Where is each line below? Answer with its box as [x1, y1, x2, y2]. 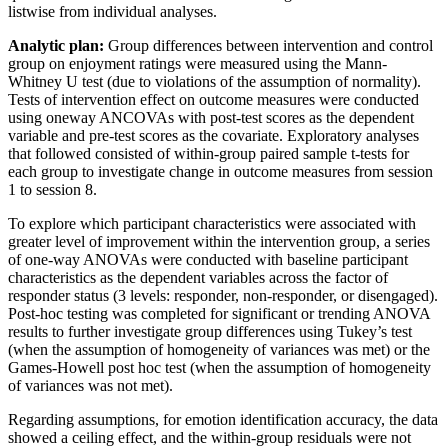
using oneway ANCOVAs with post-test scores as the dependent [8, 109, 414, 127]
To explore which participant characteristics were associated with [8, 215, 416, 233]
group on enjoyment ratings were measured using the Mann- [8, 55, 387, 73]
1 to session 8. [8, 181, 97, 199]
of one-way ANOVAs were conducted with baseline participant [8, 251, 408, 269]
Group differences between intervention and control [104, 37, 433, 55]
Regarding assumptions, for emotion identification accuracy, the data [8, 411, 438, 429]
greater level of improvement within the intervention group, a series [8, 233, 430, 251]
